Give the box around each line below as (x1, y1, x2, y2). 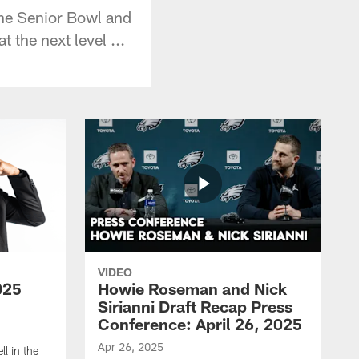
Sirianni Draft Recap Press (98, 296, 292, 316)
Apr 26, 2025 (98, 339, 163, 353)
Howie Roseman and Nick (98, 278, 287, 298)
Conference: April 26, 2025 (98, 313, 302, 333)
